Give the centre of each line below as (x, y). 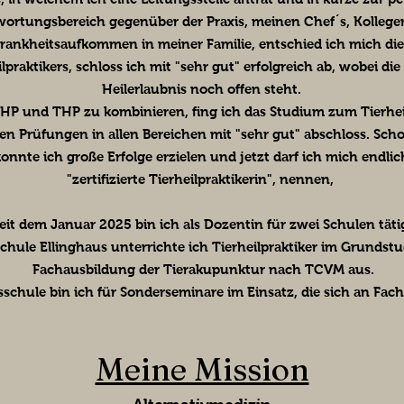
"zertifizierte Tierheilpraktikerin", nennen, (202, 179)
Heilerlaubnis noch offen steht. (202, 89)
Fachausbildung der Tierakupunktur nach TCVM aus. (202, 270)
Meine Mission (202, 370)
